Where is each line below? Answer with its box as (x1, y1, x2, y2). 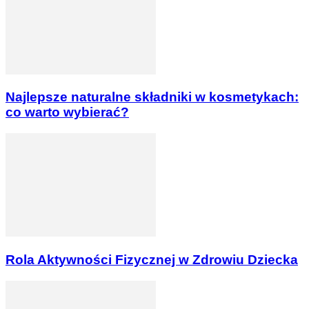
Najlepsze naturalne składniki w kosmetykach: (6, 90, 299, 105)
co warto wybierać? (6, 105, 129, 120)
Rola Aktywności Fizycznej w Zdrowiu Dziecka (6, 252, 298, 267)
